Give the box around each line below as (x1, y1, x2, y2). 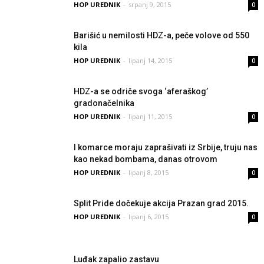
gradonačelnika (74, 98, 134, 108)
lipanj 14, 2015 (128, 56, 172, 65)
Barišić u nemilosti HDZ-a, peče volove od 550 (74, 31, 249, 40)
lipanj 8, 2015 (128, 168, 169, 177)
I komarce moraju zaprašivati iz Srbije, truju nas (74, 143, 258, 152)
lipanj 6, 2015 (128, 212, 169, 221)
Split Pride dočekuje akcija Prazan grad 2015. (74, 199, 249, 208)
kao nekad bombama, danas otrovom (74, 154, 217, 164)
